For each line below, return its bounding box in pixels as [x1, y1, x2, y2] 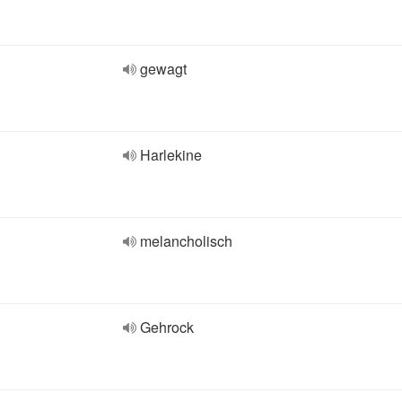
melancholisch [140, 231, 232, 251]
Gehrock [140, 317, 194, 337]
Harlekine [140, 144, 202, 165]
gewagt [140, 58, 187, 79]
